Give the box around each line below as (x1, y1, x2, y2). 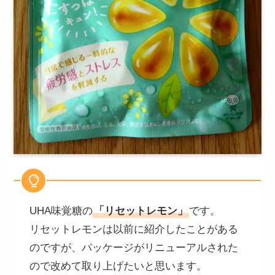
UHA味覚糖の (29, 205, 93, 217)
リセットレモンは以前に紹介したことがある (29, 223, 238, 236)
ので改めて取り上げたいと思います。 (29, 260, 207, 273)
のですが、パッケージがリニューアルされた (29, 242, 238, 254)
